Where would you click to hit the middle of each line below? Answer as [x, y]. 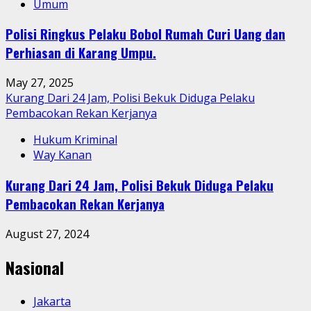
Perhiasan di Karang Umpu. [81, 53]
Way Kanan [62, 155]
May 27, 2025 [40, 83]
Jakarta [52, 302]
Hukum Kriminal [75, 140]
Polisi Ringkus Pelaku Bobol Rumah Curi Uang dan [145, 34]
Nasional [35, 268]
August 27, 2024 [47, 234]
